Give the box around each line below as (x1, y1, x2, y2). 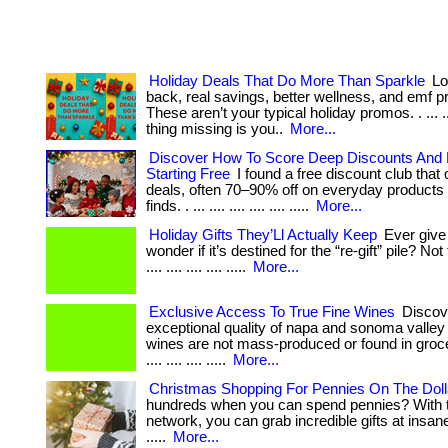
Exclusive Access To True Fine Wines (149, 304, 395, 320)
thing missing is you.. (146, 121, 287, 137)
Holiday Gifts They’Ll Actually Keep (149, 227, 377, 243)
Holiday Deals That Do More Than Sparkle (149, 73, 425, 89)
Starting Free (146, 166, 230, 182)
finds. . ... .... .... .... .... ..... (146, 198, 313, 214)
